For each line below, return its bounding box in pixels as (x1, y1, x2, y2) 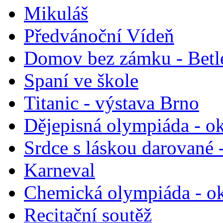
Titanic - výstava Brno (24, 92, 199, 113)
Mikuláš (24, 2, 88, 24)
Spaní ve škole (24, 69, 138, 91)
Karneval (24, 159, 95, 181)
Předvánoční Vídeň (24, 24, 174, 46)
